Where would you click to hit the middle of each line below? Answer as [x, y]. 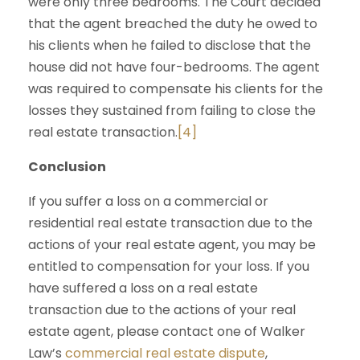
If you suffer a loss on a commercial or [148, 201]
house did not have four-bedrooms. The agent [174, 67]
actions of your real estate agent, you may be [172, 245]
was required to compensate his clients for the [176, 89]
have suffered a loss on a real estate [143, 288]
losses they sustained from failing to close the [172, 110]
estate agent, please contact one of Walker [167, 331]
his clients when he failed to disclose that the [170, 45]
